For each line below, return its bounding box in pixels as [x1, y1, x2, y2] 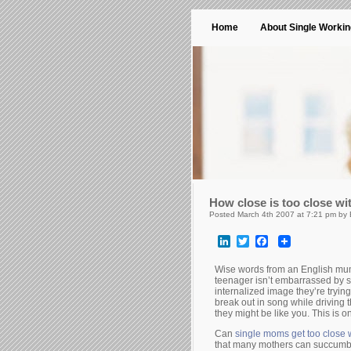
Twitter [249, 234, 286, 248]
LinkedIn [230, 234, 278, 248]
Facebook [268, 234, 324, 248]
